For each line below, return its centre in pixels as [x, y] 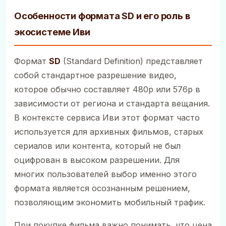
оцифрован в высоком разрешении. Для [97, 160]
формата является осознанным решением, [102, 188]
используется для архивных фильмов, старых [109, 132]
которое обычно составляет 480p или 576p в [107, 90]
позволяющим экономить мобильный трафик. [110, 203]
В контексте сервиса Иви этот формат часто [107, 118]
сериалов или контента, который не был [97, 146]
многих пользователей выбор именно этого [105, 174]
